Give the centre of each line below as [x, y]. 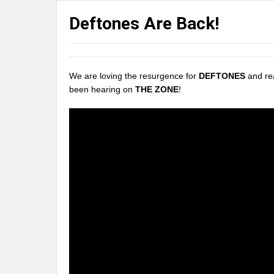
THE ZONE [157, 89]
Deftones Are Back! [144, 24]
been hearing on [102, 89]
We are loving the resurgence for [134, 76]
